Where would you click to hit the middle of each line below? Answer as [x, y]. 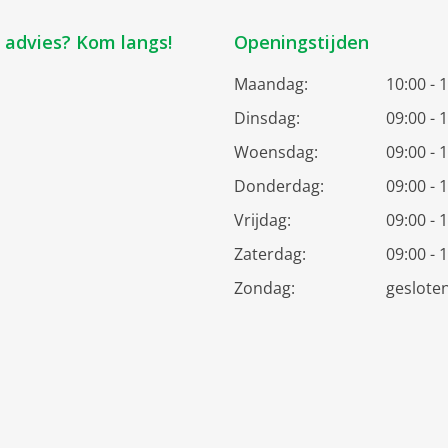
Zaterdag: [270, 253]
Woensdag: [276, 151]
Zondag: [264, 287]
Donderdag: [279, 185]
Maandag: [271, 83]
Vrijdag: [262, 219]
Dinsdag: [267, 117]
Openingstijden [301, 41]
